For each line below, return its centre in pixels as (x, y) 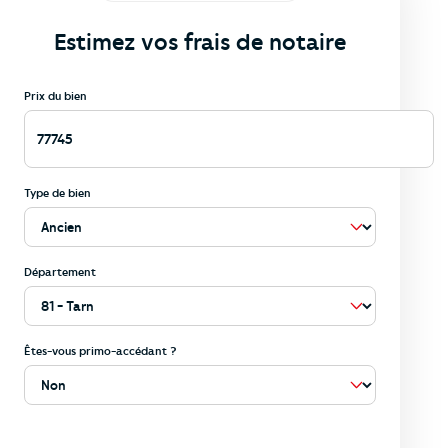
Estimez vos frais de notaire (200, 42)
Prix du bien (55, 95)
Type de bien (57, 192)
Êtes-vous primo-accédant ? (100, 350)
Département (60, 271)
